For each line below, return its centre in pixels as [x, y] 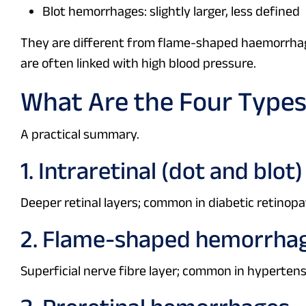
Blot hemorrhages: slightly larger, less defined [171, 11]
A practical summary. [80, 134]
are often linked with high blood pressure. [138, 63]
